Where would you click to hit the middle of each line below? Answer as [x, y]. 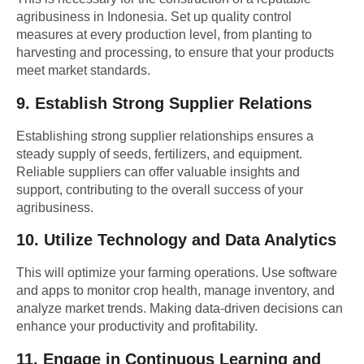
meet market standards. [83, 71]
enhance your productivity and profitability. [137, 327]
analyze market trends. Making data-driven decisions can [180, 309]
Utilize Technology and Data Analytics [190, 240]
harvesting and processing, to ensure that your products [175, 53]
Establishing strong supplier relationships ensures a [165, 136]
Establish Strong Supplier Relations [173, 103]
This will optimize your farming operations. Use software [177, 273]
